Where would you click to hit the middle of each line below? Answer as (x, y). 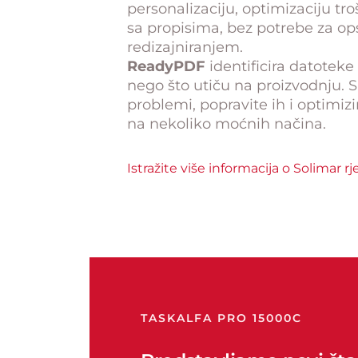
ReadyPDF (166, 67)
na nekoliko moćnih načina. (227, 124)
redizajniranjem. (185, 48)
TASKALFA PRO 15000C (221, 318)
